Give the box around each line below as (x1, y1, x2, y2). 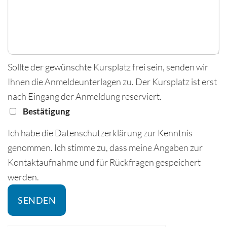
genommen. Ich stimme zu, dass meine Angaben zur (8, 142, 203, 154)
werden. (8, 171, 39, 183)
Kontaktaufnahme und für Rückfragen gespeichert (8, 157, 201, 168)
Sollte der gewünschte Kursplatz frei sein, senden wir (8, 61, 208, 72)
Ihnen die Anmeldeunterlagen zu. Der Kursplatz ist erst (8, 75, 217, 87)
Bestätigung (23, 106, 70, 117)
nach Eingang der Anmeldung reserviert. (8, 90, 162, 102)
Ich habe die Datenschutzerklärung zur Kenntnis (8, 127, 193, 139)
